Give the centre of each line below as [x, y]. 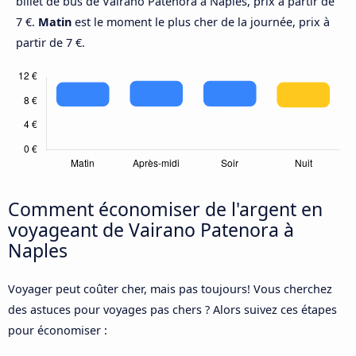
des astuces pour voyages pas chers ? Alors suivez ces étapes [172, 310]
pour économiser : [58, 331]
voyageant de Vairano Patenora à [151, 230]
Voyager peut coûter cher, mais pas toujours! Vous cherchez [170, 289]
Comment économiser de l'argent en [165, 209]
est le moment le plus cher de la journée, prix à [201, 22]
